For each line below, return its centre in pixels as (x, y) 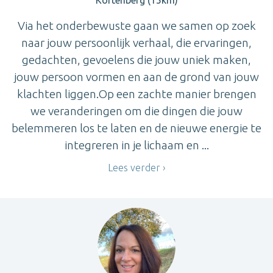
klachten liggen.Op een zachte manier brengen (136, 94)
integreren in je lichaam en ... (136, 145)
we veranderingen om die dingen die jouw (136, 111)
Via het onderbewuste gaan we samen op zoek (136, 25)
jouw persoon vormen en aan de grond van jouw (136, 76)
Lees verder (134, 167)
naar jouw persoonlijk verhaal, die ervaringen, (136, 42)
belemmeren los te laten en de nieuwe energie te (136, 128)
